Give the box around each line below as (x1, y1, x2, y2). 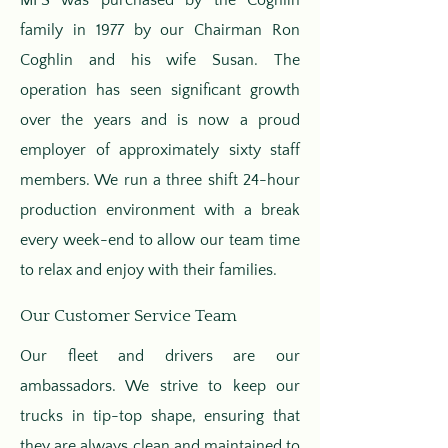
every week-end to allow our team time (20, 231, 300, 249)
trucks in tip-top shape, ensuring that (20, 407, 300, 425)
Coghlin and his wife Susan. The (20, 51, 300, 69)
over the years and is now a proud (20, 111, 300, 129)
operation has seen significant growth (20, 81, 300, 99)
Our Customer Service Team (20, 307, 237, 325)
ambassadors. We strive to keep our (20, 377, 300, 395)
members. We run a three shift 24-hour (20, 171, 300, 189)
